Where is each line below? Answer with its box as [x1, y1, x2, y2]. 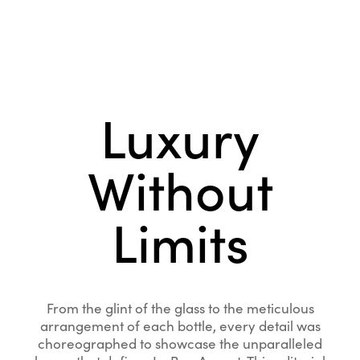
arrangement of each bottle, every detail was [39, 315, 321, 335]
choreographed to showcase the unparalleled [38, 333, 322, 353]
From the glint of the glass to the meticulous [46, 297, 314, 317]
